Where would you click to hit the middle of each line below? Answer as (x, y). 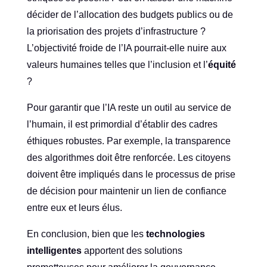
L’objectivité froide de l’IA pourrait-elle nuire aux (126, 48)
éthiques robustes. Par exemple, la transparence (128, 141)
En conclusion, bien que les (86, 234)
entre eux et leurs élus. (74, 208)
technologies (175, 234)
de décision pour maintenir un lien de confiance (126, 191)
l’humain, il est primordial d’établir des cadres (122, 125)
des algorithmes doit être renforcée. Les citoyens (128, 158)
